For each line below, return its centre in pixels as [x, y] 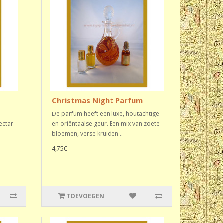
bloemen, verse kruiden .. [88, 134]
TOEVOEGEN [85, 196]
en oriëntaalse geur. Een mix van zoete [106, 124]
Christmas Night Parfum [98, 100]
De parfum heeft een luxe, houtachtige [106, 114]
